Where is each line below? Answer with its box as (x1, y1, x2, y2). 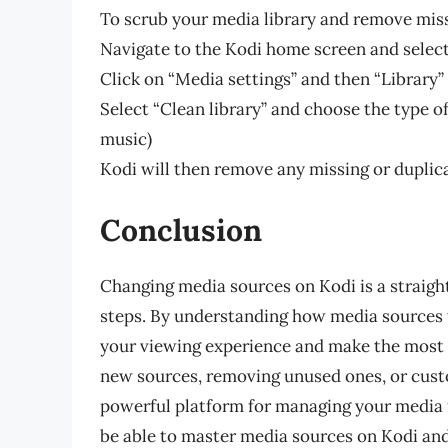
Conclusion (100, 211, 262, 250)
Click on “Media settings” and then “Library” (100, 67, 444, 90)
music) (100, 127, 152, 150)
